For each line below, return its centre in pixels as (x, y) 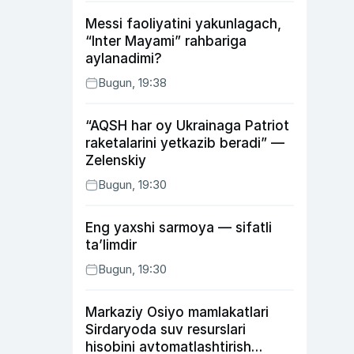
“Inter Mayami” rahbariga (166, 41)
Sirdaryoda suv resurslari (166, 330)
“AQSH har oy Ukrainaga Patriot (187, 126)
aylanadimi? (124, 58)
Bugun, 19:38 (132, 83)
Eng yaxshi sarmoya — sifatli (179, 228)
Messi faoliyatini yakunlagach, (183, 24)
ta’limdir (111, 245)
